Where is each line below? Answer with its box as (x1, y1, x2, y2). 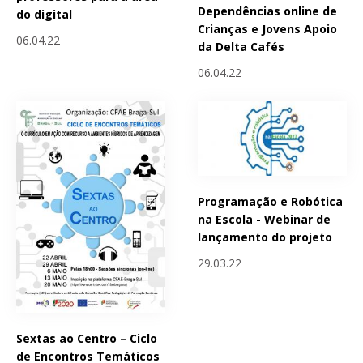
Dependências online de (198, 3, 338, 19)
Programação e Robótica (198, 193, 344, 209)
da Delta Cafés (198, 39, 285, 55)
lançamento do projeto (198, 228, 333, 245)
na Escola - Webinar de (198, 211, 331, 227)
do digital (16, 6, 72, 22)
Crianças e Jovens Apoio (198, 21, 338, 37)
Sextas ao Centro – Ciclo (16, 330, 157, 346)
